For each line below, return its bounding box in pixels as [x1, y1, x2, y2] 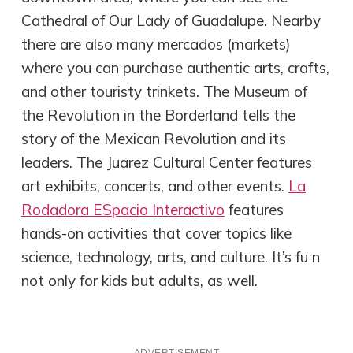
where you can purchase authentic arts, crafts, [21, 58, 330, 78]
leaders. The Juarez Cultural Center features [21, 153, 313, 173]
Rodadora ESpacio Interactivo [21, 200, 225, 220]
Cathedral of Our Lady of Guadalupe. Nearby [21, 11, 321, 31]
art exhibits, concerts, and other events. [21, 176, 289, 196]
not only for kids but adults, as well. [21, 271, 258, 291]
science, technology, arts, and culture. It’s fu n [21, 247, 321, 267]
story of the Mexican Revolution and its [21, 129, 287, 149]
